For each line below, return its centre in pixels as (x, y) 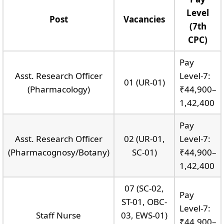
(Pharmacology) (58, 89)
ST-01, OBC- (144, 201)
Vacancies (144, 19)
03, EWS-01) (144, 215)
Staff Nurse (58, 215)
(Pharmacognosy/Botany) (58, 152)
